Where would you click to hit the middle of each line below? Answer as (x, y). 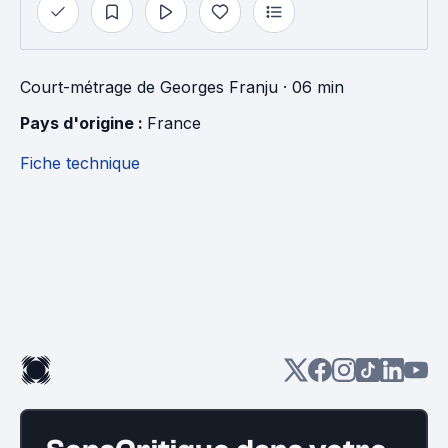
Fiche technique (80, 163)
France (174, 123)
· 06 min (311, 87)
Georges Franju (219, 87)
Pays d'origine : (83, 123)
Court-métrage (76, 87)
